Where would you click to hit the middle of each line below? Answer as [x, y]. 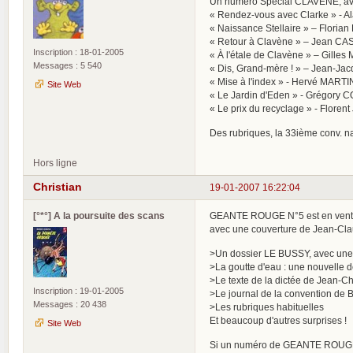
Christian [58, 187]
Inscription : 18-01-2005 [78, 52]
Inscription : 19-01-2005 [78, 290]
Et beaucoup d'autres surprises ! [278, 320]
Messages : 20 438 [70, 304]
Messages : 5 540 [67, 65]
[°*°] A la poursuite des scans [99, 215]
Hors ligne [55, 162]
